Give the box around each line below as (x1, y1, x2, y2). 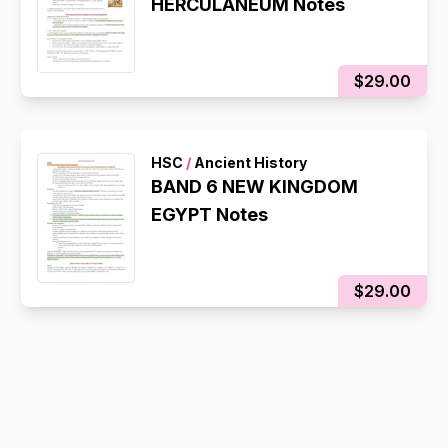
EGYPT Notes (151, 204, 269, 225)
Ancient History (191, 154, 308, 171)
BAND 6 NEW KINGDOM (151, 176, 359, 197)
